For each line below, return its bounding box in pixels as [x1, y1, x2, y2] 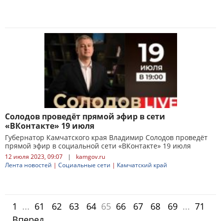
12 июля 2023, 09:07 [5, 152, 63, 161]
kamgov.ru [76, 152, 105, 161]
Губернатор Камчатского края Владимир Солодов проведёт [5, 133, 208, 142]
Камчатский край [117, 161, 167, 169]
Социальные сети [58, 161, 110, 169]
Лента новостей [5, 161, 52, 169]
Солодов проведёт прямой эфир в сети [5, 111, 165, 122]
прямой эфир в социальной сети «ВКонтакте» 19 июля [5, 141, 191, 150]
